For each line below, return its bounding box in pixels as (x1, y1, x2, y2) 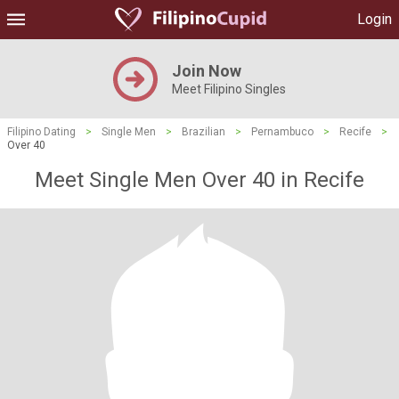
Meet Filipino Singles (172, 82, 286, 96)
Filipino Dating (7, 126, 76, 138)
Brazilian (182, 126, 225, 138)
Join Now (172, 61, 241, 80)
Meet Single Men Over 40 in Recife (35, 167, 364, 192)
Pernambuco (251, 126, 313, 138)
